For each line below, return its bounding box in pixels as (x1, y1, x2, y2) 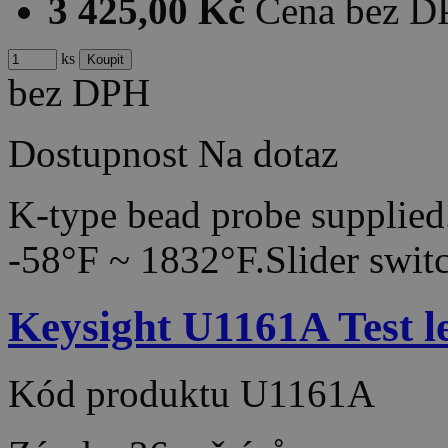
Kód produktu (8, 371, 240, 415)
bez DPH (8, 70, 150, 114)
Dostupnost (8, 131, 188, 175)
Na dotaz (198, 131, 338, 175)
